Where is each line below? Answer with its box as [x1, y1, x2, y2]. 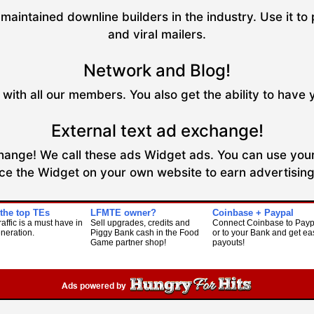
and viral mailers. [108, 27, 206, 41]
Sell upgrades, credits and [90, 218, 191, 228]
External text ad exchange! [50, 121, 264, 141]
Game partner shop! [90, 238, 167, 247]
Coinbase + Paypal [212, 207, 294, 218]
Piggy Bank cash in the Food [90, 228, 200, 238]
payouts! [212, 238, 245, 247]
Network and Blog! [83, 60, 231, 81]
